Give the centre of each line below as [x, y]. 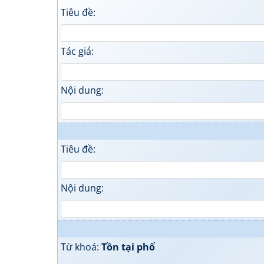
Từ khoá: [81, 247]
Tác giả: [77, 51]
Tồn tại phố [128, 247]
